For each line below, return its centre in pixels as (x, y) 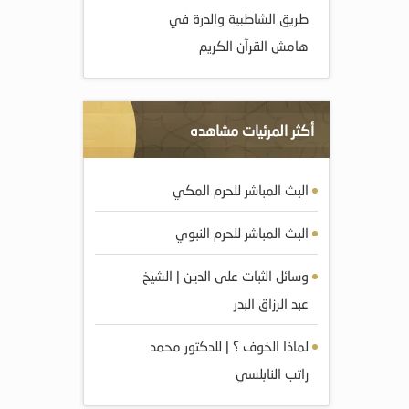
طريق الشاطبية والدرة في (239, 18)
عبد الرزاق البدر (271, 303)
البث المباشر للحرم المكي (241, 190)
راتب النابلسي (272, 373)
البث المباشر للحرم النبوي (242, 233)
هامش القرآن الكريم (254, 46)
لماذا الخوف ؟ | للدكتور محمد (229, 346)
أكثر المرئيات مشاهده (252, 130)
